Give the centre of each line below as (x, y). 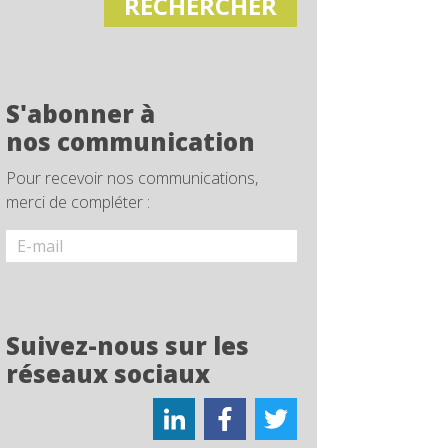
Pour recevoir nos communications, (132, 178)
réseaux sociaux (108, 373)
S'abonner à (81, 113)
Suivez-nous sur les (128, 345)
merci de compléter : (78, 202)
